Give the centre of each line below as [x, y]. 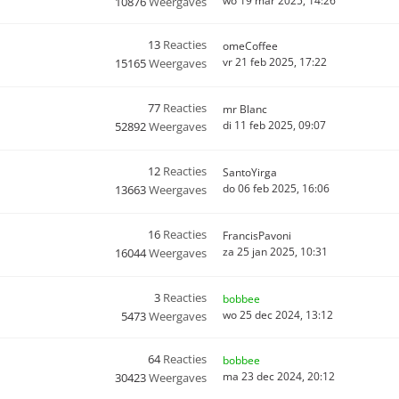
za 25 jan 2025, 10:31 [275, 252]
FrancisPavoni [257, 236]
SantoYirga [250, 172]
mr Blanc [245, 109]
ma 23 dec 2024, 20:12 [279, 376]
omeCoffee [250, 46]
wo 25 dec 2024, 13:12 [278, 315]
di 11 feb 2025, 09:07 [274, 125]
